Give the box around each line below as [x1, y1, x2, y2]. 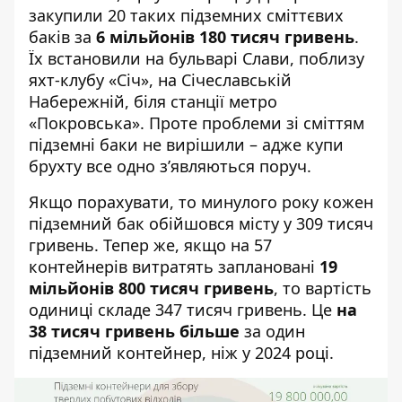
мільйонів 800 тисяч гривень [29, 277, 274, 299]
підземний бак [29, 213, 149, 234]
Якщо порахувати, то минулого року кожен [29, 191, 373, 213]
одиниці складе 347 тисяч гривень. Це [29, 299, 336, 320]
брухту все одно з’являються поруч [29, 155, 307, 177]
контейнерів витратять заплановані [29, 256, 319, 277]
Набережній [29, 91, 125, 112]
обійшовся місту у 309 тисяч [149, 213, 373, 234]
